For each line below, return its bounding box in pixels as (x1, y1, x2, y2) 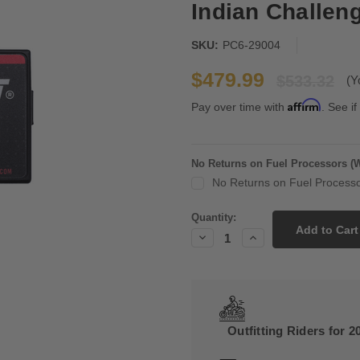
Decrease (195, 230, 245, 243)
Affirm (288, 98, 321, 112)
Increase (246, 230, 291, 243)
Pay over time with (191, 100, 288, 114)
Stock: (191, 216, 223, 229)
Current (191, 201, 228, 214)
